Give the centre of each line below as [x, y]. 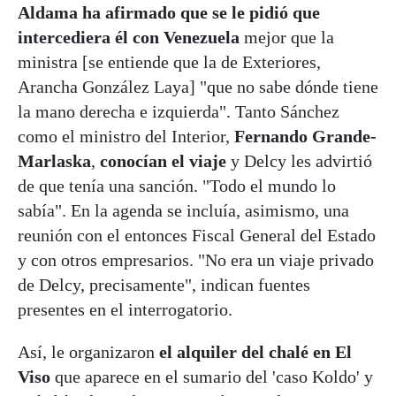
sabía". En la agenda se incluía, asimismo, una [183, 210]
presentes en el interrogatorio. [125, 309]
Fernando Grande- [305, 136]
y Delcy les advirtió [299, 160]
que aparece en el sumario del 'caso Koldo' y [212, 376]
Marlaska [54, 160]
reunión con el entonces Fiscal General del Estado [197, 235]
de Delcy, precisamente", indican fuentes [164, 284]
